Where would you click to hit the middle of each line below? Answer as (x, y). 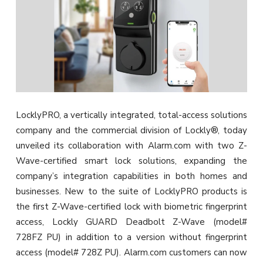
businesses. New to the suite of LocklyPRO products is (131, 192)
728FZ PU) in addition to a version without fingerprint (131, 237)
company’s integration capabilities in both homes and (131, 176)
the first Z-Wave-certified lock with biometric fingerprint (131, 207)
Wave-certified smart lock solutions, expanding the (131, 161)
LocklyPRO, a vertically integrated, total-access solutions (131, 115)
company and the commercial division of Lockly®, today (131, 131)
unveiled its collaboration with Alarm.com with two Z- (131, 146)
